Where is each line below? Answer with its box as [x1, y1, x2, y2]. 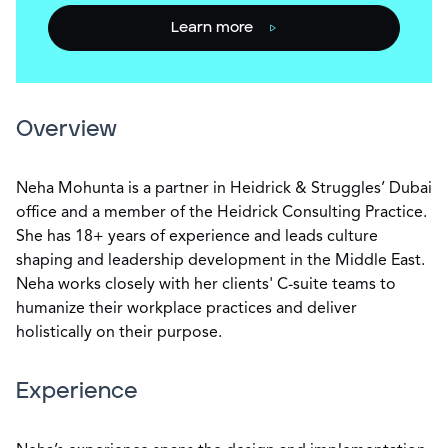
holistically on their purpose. [16, 325, 222, 341]
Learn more [171, 20, 253, 35]
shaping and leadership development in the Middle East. [16, 253, 425, 269]
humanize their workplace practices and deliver [16, 301, 357, 317]
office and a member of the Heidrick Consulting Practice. [16, 205, 427, 221]
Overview [16, 118, 117, 141]
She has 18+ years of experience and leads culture [16, 229, 378, 245]
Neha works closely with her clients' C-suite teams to [16, 277, 396, 293]
